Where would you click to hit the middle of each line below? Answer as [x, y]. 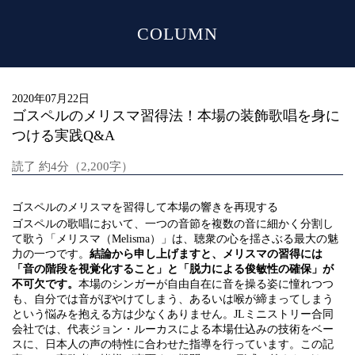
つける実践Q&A [63, 136]
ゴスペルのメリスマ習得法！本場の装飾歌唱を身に [176, 116]
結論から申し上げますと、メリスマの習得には [206, 254]
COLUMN [177, 34]
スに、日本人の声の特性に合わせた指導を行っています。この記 [173, 344]
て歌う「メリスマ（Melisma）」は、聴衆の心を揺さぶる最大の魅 [175, 239]
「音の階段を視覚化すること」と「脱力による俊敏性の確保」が [173, 269]
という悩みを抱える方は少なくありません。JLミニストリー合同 [173, 314]
